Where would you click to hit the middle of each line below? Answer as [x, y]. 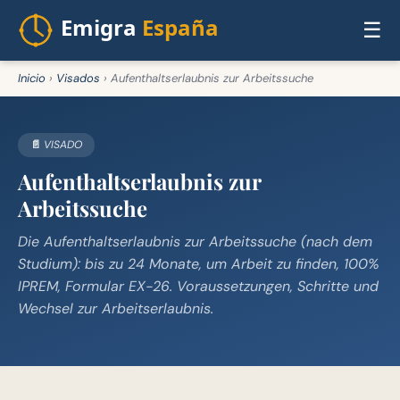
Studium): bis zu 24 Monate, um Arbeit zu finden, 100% [199, 264]
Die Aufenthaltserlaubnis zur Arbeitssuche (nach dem [195, 242]
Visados [78, 78]
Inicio [32, 78]
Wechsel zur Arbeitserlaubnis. [116, 308]
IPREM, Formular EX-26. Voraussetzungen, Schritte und [198, 286]
